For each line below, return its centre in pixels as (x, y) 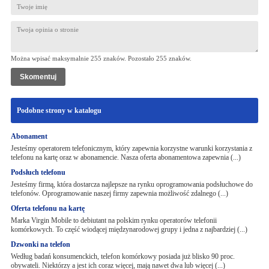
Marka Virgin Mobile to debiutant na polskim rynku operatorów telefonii (113, 220)
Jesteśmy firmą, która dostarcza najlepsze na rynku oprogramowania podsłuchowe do (131, 184)
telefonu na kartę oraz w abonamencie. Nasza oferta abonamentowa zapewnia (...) (125, 157)
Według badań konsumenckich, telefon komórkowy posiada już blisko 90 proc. (122, 256)
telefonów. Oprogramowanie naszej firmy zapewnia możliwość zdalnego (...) (119, 193)
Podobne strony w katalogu (59, 110)
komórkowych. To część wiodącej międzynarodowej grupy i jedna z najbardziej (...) (129, 229)
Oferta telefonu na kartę (47, 208)
